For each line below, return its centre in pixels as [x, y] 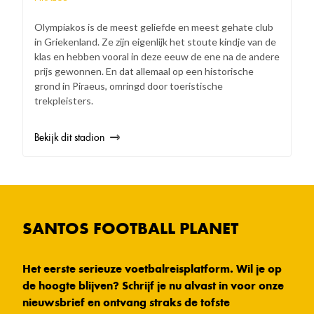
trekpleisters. [64, 100]
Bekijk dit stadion [69, 137]
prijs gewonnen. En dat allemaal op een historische [144, 71]
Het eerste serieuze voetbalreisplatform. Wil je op [152, 268]
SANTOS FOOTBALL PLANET [130, 228]
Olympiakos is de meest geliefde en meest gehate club [154, 27]
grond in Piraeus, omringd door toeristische [129, 86]
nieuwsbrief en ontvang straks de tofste [126, 302]
